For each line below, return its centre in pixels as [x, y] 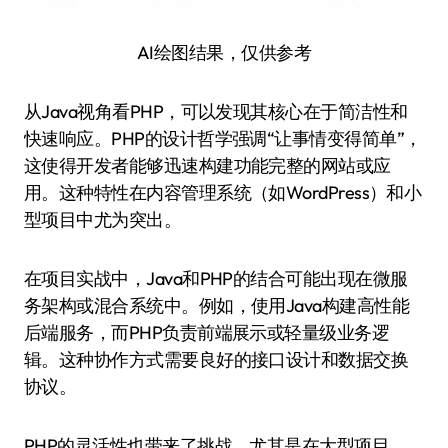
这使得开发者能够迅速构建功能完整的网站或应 [207, 165]
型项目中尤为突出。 [103, 219]
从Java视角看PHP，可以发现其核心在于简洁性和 [216, 111]
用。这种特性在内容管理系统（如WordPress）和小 [223, 192]
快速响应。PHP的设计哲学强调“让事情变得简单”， [223, 138]
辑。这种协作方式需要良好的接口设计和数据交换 [216, 359]
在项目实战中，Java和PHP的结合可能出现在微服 [216, 278]
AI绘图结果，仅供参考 [224, 52]
